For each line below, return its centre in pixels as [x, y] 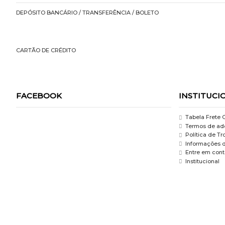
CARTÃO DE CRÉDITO [46, 50]
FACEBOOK [39, 96]
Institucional [202, 161]
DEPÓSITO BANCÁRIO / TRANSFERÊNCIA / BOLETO [87, 13]
